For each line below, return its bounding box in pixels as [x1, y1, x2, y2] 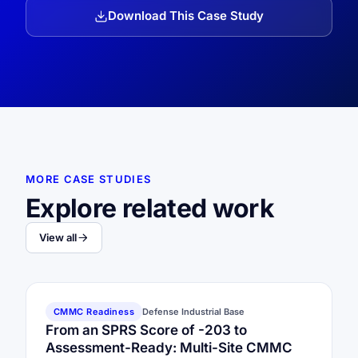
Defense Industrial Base [142, 306, 245, 317]
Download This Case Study [108, 8, 264, 23]
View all [39, 231, 77, 244]
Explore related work [26, 193, 275, 224]
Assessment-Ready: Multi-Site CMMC [46, 340, 292, 356]
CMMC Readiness [54, 306, 135, 317]
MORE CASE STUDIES [26, 173, 152, 185]
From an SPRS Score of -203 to [46, 322, 247, 338]
